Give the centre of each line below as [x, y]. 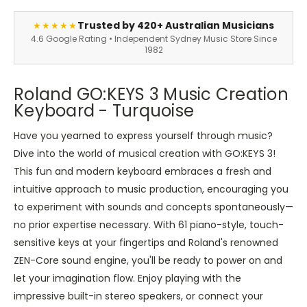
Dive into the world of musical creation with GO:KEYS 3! [145, 154]
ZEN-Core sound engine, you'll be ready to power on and [148, 261]
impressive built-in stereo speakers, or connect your [138, 296]
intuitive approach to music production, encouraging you [151, 189]
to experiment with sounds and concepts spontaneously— [153, 207]
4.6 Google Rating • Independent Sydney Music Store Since [153, 39]
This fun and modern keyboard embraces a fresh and [143, 172]
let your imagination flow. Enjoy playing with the [127, 279]
